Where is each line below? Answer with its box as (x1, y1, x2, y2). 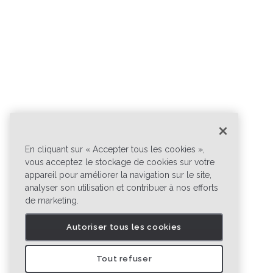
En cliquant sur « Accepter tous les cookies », (25, 144, 205, 154)
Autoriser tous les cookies (66, 222, 182, 232)
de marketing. (25, 196, 79, 205)
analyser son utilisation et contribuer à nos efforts (25, 183, 218, 193)
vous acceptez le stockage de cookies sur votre (25, 157, 214, 167)
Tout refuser (96, 254, 152, 263)
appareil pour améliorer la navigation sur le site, (25, 170, 211, 180)
